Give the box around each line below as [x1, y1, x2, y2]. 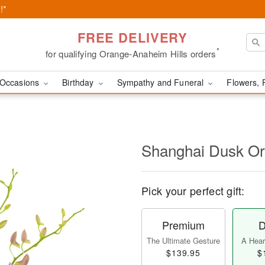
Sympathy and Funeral [117, 76, 206, 88]
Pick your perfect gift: [141, 183, 244, 198]
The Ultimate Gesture [147, 235, 220, 246]
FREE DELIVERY [77, 27, 188, 47]
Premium [162, 217, 205, 232]
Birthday [62, 76, 96, 88]
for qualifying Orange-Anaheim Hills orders [46, 47, 216, 60]
